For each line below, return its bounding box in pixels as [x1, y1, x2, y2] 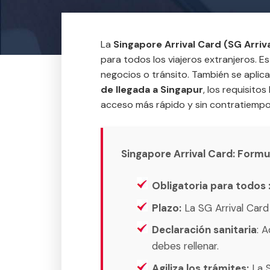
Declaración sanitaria [152, 223, 257, 236]
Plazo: [152, 201, 181, 215]
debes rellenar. [152, 239, 219, 253]
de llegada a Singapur [101, 83, 203, 96]
